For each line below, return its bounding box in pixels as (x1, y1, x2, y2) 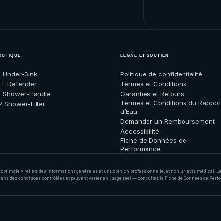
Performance (120, 145, 161, 153)
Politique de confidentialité (120, 70, 202, 78)
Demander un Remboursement (120, 117, 215, 125)
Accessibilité (120, 127, 159, 135)
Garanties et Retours (120, 90, 184, 98)
